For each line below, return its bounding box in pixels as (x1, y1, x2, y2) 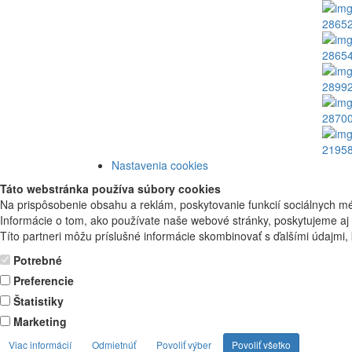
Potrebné (13, 252, 62, 268)
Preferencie (13, 273, 74, 288)
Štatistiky (13, 293, 64, 309)
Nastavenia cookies (112, 157, 208, 173)
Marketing (13, 313, 67, 329)
